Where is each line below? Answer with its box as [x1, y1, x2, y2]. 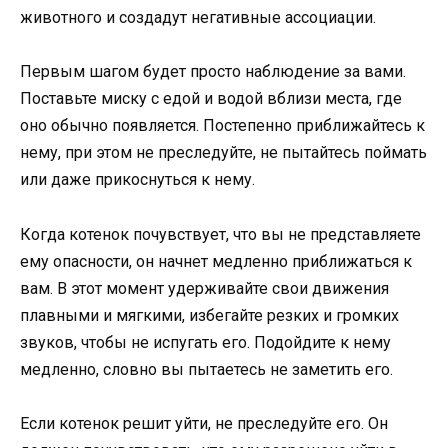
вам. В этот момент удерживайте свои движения [20, 278, 389, 298]
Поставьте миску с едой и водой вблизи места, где [20, 89, 402, 109]
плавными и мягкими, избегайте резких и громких [20, 305, 399, 325]
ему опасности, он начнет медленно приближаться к [20, 251, 412, 271]
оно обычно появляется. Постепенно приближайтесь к [20, 116, 425, 136]
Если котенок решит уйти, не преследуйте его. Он [20, 413, 388, 433]
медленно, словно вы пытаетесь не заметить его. [20, 359, 393, 379]
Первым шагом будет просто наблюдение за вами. [20, 62, 406, 82]
